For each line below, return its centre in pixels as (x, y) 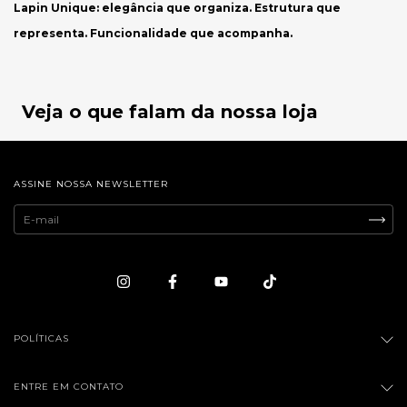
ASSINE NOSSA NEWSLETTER (91, 184)
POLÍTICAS (41, 338)
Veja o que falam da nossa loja (170, 112)
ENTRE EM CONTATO (69, 386)
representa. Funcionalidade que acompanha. (153, 33)
